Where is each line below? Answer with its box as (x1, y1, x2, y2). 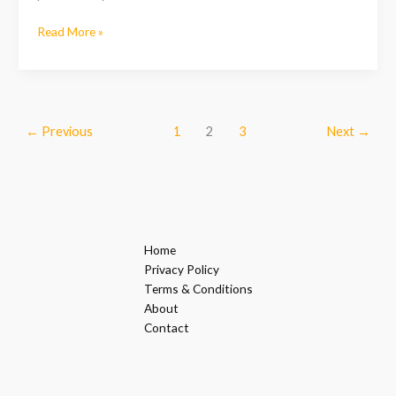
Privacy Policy (143, 262, 219, 278)
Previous (39, 124, 94, 140)
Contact (143, 320, 189, 336)
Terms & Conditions (143, 281, 253, 297)
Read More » (36, 24, 103, 40)
